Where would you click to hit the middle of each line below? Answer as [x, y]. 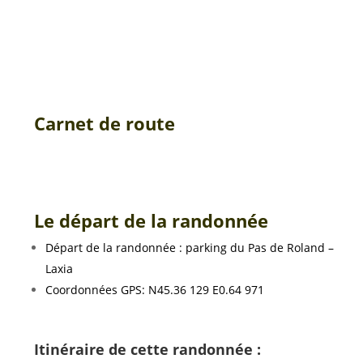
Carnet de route [105, 124]
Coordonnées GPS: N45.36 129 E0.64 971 [155, 290]
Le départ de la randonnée [152, 221]
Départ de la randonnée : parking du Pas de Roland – [190, 248]
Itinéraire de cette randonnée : [148, 350]
